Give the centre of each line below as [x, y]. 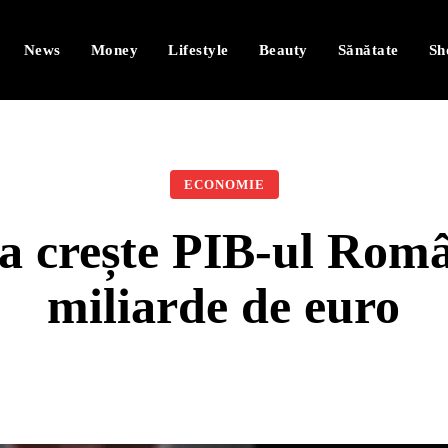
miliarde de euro [224, 306]
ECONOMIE [224, 184]
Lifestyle [198, 50]
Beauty [283, 50]
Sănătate [368, 50]
